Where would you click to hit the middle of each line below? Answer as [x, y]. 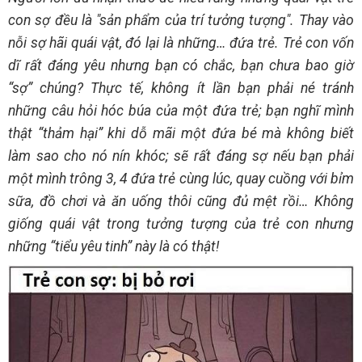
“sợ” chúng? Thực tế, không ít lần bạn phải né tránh [181, 88]
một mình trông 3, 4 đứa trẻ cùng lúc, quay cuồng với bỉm [181, 179]
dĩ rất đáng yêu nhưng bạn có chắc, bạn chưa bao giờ [181, 66]
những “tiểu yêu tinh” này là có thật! [114, 247]
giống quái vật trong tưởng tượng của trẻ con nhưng [181, 224]
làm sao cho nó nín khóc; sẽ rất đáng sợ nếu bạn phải [181, 156]
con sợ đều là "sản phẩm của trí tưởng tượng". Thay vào [181, 21]
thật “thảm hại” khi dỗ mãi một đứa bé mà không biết [181, 134]
